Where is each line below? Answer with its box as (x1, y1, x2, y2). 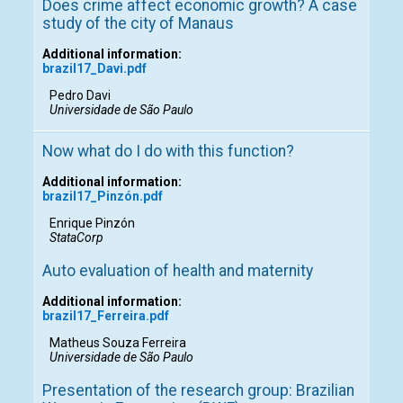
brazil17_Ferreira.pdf (42, 309, 169, 324)
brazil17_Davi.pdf (42, 61, 147, 76)
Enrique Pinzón (49, 216, 135, 231)
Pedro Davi (49, 88, 111, 103)
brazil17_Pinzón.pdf (42, 189, 163, 204)
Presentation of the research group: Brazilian (42, 381, 354, 400)
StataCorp (49, 230, 103, 246)
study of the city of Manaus (42, 14, 234, 33)
